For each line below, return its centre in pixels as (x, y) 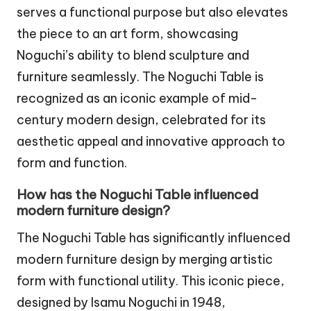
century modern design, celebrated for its (141, 120)
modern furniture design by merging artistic (145, 260)
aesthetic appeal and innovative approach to (151, 142)
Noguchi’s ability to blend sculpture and (133, 56)
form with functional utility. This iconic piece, (151, 281)
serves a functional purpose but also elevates (152, 12)
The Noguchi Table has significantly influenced (153, 238)
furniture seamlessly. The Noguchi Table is (140, 77)
